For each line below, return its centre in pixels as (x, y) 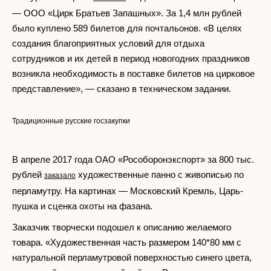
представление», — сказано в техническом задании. (122, 89)
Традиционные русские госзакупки (71, 121)
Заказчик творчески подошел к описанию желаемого (122, 227)
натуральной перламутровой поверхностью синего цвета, (132, 257)
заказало (60, 175)
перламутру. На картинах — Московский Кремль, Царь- (128, 191)
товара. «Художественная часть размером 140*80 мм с (127, 242)
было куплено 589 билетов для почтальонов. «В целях (127, 28)
